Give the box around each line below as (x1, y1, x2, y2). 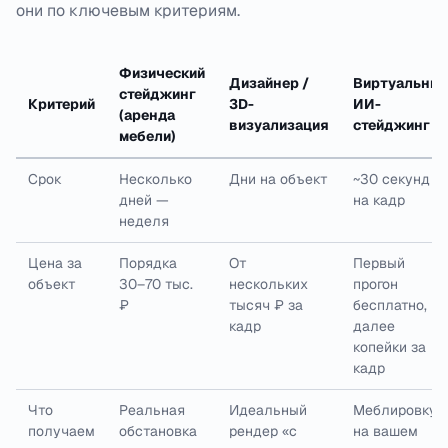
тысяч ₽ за (229, 295, 303, 314)
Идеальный (229, 400, 307, 419)
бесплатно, (353, 295, 427, 314)
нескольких (229, 274, 308, 293)
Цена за (28, 253, 82, 272)
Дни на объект (229, 169, 328, 188)
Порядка (119, 253, 177, 272)
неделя (119, 211, 169, 230)
